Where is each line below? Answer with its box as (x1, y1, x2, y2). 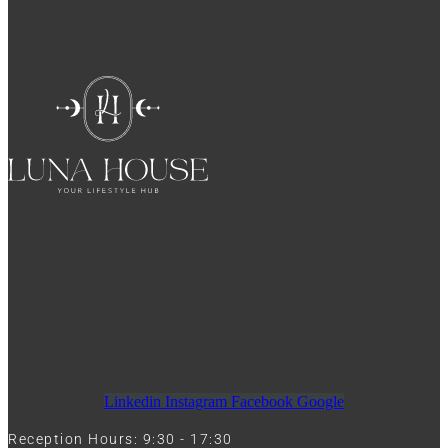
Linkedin (104, 393, 161, 411)
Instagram (165, 393, 227, 411)
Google (297, 393, 344, 411)
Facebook (231, 393, 293, 411)
